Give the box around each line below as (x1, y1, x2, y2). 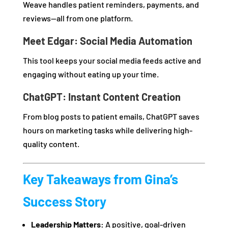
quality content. (22, 139, 79, 149)
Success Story (22, 193, 106, 210)
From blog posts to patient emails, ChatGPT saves (22, 111, 199, 122)
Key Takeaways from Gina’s (22, 171, 178, 187)
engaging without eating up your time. (22, 69, 159, 79)
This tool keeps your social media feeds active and (22, 55, 201, 66)
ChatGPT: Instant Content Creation (22, 91, 181, 103)
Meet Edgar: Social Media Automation (22, 35, 192, 47)
